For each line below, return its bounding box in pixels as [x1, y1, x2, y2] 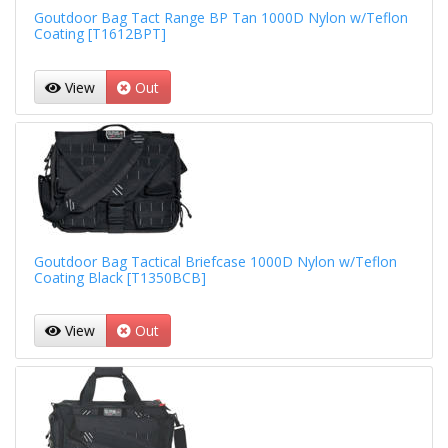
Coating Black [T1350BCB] [33, 267, 206, 287]
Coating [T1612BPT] [33, 24, 166, 44]
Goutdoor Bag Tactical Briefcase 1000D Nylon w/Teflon [33, 251, 397, 271]
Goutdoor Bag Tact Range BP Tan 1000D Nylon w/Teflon [33, 8, 408, 28]
